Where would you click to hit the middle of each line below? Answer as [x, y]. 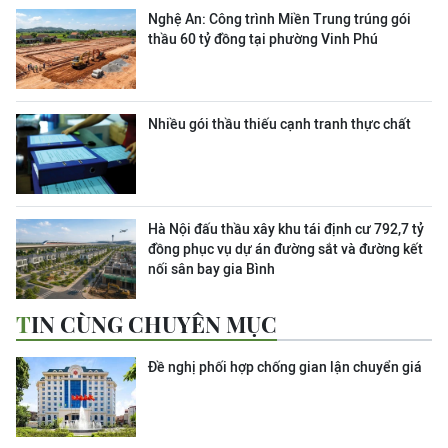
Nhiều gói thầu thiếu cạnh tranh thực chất [279, 124]
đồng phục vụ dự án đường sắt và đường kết [285, 249]
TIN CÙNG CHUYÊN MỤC [154, 324]
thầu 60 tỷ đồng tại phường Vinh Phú [263, 39]
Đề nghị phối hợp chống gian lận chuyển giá [285, 367]
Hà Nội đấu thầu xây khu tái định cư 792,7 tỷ [286, 229]
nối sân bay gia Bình [211, 269]
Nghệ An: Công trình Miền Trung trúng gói [279, 19]
